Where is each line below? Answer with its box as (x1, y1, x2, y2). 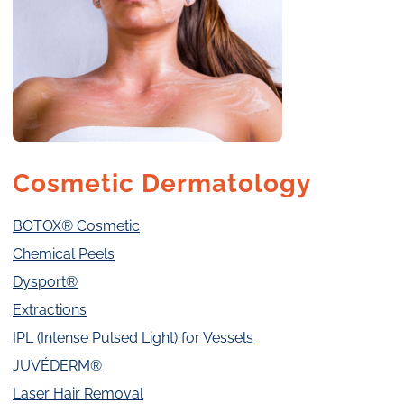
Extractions (13, 301, 87, 319)
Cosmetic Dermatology (13, 169, 311, 199)
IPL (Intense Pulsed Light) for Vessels (13, 329, 253, 347)
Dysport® (13, 273, 78, 291)
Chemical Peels (13, 245, 115, 263)
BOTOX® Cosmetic (13, 217, 140, 235)
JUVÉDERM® (13, 357, 102, 375)
